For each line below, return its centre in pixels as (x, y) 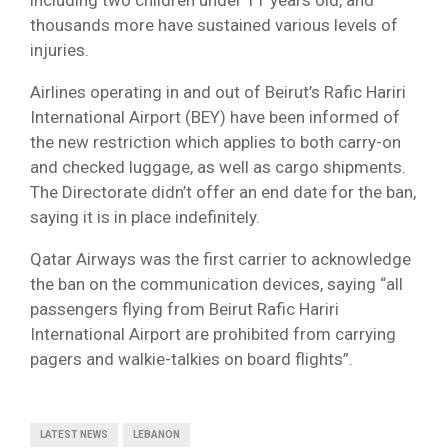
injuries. (61, 50)
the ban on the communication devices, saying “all (216, 284)
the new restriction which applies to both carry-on (215, 142)
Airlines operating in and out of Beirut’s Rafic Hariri (218, 92)
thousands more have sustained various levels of (214, 25)
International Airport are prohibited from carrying (213, 334)
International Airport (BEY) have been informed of (215, 117)
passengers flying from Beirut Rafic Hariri (184, 309)
